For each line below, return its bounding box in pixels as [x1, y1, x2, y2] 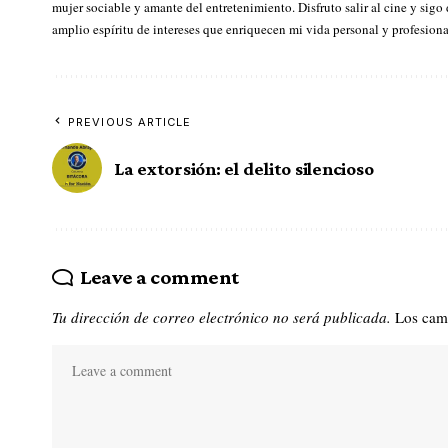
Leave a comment [79, 265, 239, 290]
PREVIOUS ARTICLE [68, 115, 192, 130]
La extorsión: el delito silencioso [114, 157, 374, 179]
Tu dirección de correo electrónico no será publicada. [52, 307, 391, 328]
